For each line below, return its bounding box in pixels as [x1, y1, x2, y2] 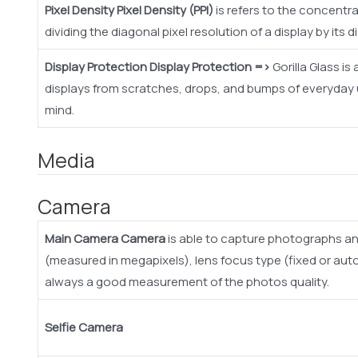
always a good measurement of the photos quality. [45, 273, 329, 291]
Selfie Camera [45, 319, 123, 336]
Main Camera [45, 230, 118, 248]
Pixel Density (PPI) [117, 2, 213, 19]
